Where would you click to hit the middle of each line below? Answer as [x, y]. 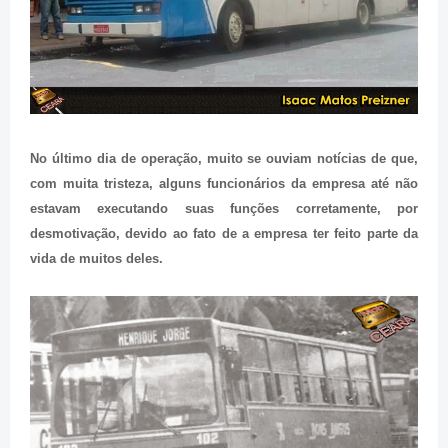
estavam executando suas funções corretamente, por [224, 209]
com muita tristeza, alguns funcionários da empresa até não [224, 184]
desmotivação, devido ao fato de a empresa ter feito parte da [224, 234]
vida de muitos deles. [96, 259]
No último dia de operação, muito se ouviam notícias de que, [224, 159]
